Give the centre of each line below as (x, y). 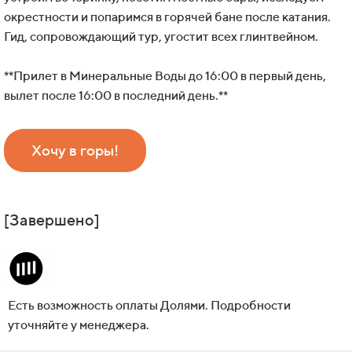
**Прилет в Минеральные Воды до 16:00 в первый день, (165, 76)
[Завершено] (52, 220)
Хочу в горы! (75, 150)
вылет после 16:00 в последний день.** (116, 96)
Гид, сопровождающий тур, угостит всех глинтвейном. (161, 37)
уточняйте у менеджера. (79, 325)
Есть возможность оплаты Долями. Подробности (149, 306)
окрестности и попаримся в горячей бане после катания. (167, 17)
